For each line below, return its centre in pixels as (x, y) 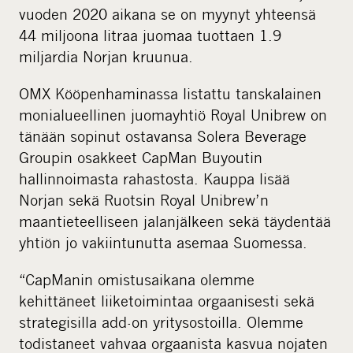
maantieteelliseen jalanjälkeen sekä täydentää (175, 221)
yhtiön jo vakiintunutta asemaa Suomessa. (163, 242)
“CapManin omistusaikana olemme (137, 279)
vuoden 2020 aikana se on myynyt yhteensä (167, 13)
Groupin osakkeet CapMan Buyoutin (141, 157)
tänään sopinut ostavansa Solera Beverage (163, 136)
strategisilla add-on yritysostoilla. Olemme (161, 321)
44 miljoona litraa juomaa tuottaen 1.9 (150, 35)
